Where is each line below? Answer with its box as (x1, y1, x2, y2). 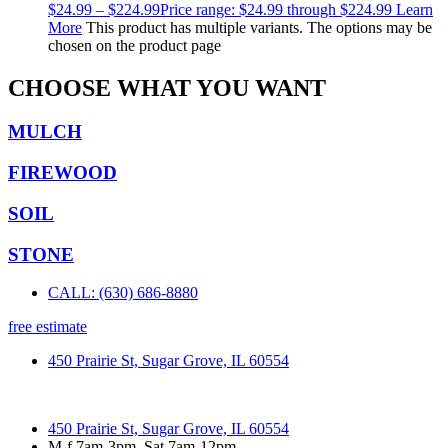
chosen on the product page (48, 36, 221, 54)
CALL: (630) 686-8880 (48, 284, 198, 302)
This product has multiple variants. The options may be (86, 18, 432, 36)
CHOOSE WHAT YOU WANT (8, 74, 326, 101)
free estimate (8, 318, 87, 336)
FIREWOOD (8, 162, 117, 184)
